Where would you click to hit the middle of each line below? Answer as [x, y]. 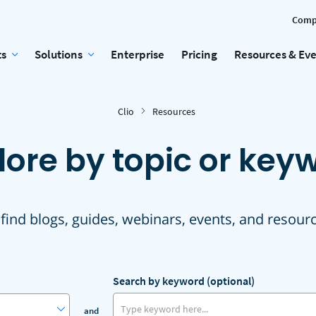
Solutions [59, 54]
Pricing [199, 54]
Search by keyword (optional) [184, 281]
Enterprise [138, 54]
